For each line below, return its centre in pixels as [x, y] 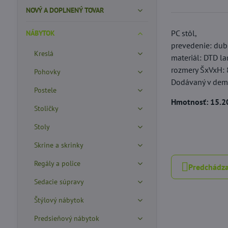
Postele [45, 90]
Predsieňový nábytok [66, 218]
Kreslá [44, 53]
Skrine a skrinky [59, 145]
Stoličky [46, 108]
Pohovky [47, 72]
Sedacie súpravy [59, 182]
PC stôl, [184, 33]
